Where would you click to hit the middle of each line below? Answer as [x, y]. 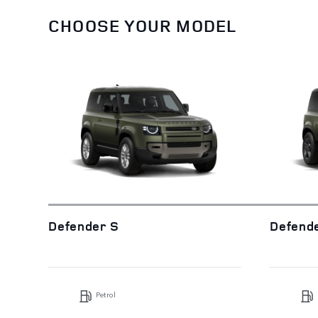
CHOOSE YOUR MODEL [143, 26]
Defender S [84, 225]
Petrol [106, 294]
